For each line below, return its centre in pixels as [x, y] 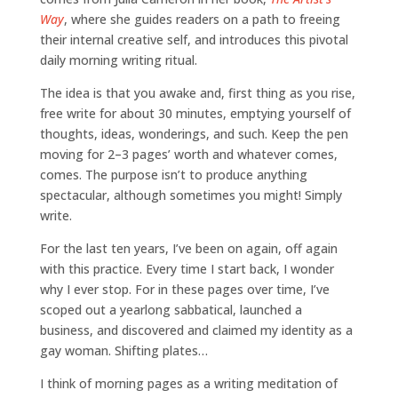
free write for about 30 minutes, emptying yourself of [195, 113]
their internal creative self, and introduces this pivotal [194, 39]
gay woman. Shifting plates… [123, 350]
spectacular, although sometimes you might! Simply [191, 195]
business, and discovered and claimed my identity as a [196, 330]
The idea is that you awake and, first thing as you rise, [197, 92]
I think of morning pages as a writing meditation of [188, 383]
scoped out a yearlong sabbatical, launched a [171, 309]
